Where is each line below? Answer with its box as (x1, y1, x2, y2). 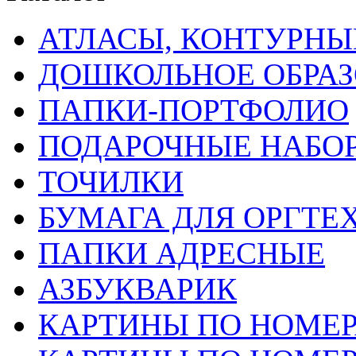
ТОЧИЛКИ (38, 164, 184, 199)
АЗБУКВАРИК (38, 272, 237, 307)
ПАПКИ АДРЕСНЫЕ (38, 236, 325, 271)
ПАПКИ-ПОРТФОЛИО (38, 93, 349, 128)
